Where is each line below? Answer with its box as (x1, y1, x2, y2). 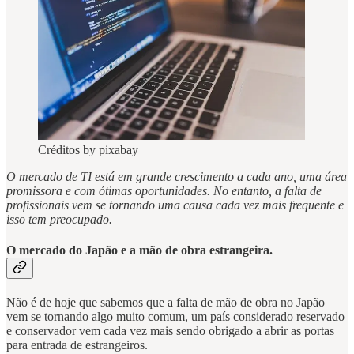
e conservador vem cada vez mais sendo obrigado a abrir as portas (6, 324, 334, 338)
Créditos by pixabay (38, 142, 138, 156)
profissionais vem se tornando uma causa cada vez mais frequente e (6, 198, 344, 212)
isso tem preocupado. (6, 212, 112, 226)
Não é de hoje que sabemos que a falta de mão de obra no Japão (6, 296, 325, 310)
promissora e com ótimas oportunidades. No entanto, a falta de (6, 183, 322, 198)
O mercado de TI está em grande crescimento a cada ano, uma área (6, 169, 347, 183)
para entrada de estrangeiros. (6, 338, 148, 352)
